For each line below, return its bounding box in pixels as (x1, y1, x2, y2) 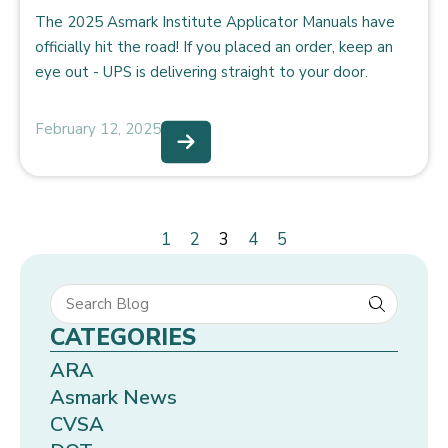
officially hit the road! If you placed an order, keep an (35, 37, 393, 57)
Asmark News (50, 384, 177, 411)
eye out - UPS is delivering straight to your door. (35, 62, 368, 82)
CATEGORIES (50, 322, 196, 353)
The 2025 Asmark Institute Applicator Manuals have (35, 12, 395, 32)
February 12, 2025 (35, 119, 161, 139)
